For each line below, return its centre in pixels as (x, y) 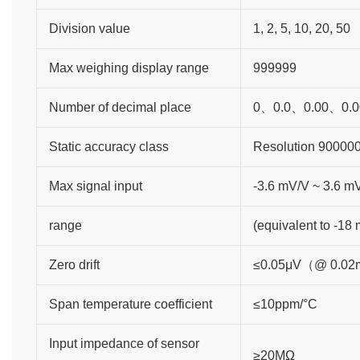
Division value (89, 28)
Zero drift (74, 264)
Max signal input (95, 186)
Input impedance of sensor (124, 343)
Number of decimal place (120, 107)
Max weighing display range (129, 67)
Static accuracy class (108, 146)
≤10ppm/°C (285, 304)
